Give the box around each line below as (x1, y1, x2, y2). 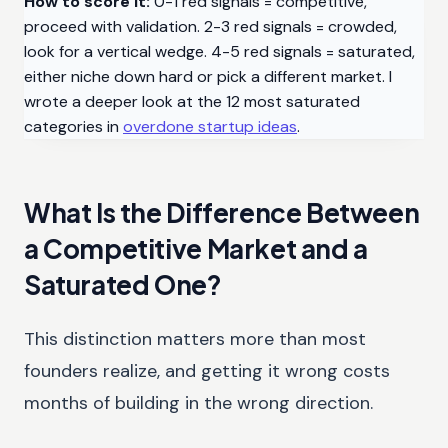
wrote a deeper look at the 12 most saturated (24, 90, 360, 112)
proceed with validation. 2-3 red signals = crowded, (24, 15, 397, 37)
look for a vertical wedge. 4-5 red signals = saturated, (24, 40, 415, 62)
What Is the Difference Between (24, 195, 420, 229)
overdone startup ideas (123, 115, 297, 137)
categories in (24, 115, 119, 137)
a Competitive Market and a (24, 231, 368, 265)
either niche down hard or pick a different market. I (24, 65, 392, 87)
